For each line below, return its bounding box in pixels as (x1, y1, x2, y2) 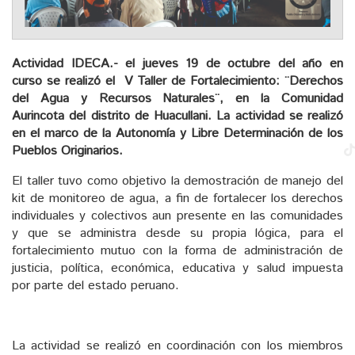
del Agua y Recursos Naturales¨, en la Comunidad (12, 89, 343, 108)
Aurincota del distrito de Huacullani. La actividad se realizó (12, 106, 343, 125)
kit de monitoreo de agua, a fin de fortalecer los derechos (12, 189, 343, 208)
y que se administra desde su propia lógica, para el (12, 223, 343, 242)
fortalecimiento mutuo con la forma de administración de (12, 241, 343, 260)
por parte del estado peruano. (12, 276, 179, 295)
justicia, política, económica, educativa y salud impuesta (12, 258, 343, 277)
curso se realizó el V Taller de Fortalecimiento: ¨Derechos (12, 71, 343, 90)
